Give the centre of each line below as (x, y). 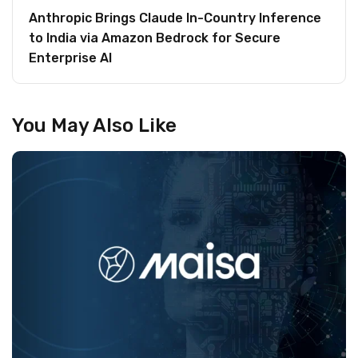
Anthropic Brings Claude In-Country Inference (175, 18)
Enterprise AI (72, 58)
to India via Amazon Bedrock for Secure (155, 38)
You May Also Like (94, 126)
